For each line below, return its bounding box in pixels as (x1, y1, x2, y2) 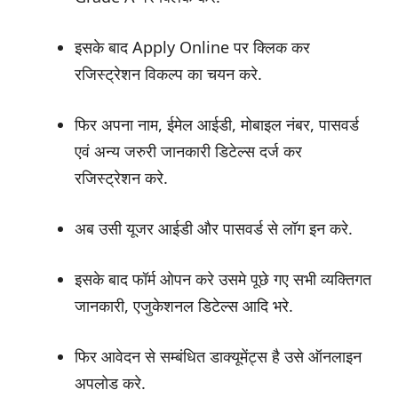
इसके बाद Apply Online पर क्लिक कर (75, 36, 310, 59)
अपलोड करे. (75, 372, 146, 394)
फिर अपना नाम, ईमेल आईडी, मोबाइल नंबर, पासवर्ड (75, 114, 359, 136)
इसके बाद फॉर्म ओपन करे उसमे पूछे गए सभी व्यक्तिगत (75, 268, 371, 291)
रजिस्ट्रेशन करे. (75, 167, 168, 189)
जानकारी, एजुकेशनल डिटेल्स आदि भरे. (75, 295, 293, 317)
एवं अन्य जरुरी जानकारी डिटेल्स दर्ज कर (75, 140, 302, 163)
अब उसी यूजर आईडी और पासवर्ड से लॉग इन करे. (75, 218, 353, 240)
